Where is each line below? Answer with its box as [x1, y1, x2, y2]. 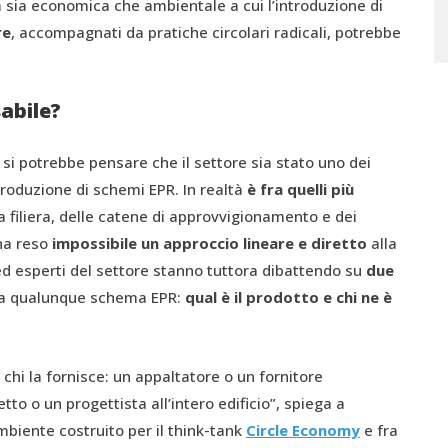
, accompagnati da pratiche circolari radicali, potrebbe [11, 22, 401, 42]
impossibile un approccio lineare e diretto [52, 233, 367, 253]
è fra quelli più [247, 179, 354, 199]
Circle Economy [246, 420, 360, 440]
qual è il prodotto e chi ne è [185, 287, 392, 307]
